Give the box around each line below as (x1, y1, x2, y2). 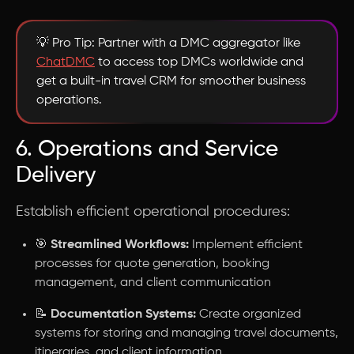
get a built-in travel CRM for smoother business (36, 75, 306, 88)
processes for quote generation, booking (35, 258, 269, 270)
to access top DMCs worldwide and (95, 56, 303, 69)
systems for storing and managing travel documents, (35, 327, 338, 340)
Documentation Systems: (51, 308, 196, 321)
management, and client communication (35, 277, 271, 289)
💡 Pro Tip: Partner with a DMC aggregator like (36, 37, 300, 50)
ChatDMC (36, 56, 95, 69)
